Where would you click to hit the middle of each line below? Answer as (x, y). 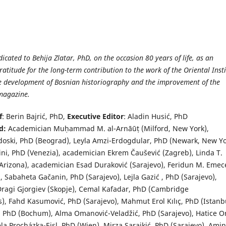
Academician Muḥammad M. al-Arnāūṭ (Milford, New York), (108, 128)
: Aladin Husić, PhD (156, 116)
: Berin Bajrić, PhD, (35, 116)
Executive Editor (95, 116)
